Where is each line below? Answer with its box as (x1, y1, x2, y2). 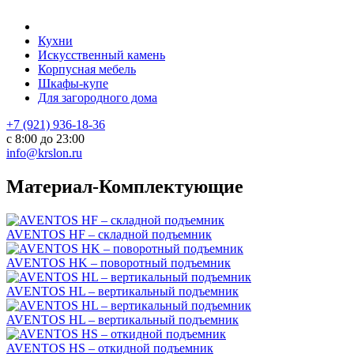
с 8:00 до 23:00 (6, 132, 85, 145)
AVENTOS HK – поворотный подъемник (6, 255, 231, 269)
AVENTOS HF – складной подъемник (6, 227, 212, 241)
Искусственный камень (38, 48, 165, 62)
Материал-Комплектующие (6, 175, 243, 197)
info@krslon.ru (6, 146, 82, 160)
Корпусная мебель (38, 62, 136, 76)
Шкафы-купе (38, 77, 108, 90)
